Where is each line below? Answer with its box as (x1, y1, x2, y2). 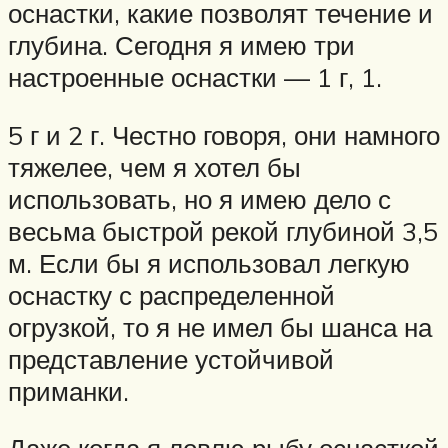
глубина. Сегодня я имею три (8, 29, 355, 62)
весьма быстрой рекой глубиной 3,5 (8, 214, 438, 247)
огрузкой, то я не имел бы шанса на (8, 310, 432, 343)
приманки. (8, 374, 129, 407)
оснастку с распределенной (8, 278, 335, 311)
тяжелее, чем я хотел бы (8, 150, 301, 183)
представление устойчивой (8, 342, 334, 375)
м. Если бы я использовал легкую (8, 246, 410, 279)
